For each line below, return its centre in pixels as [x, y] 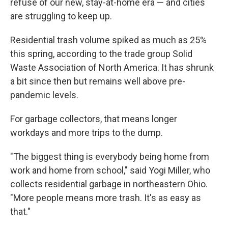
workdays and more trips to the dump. [87, 133]
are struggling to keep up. [61, 16]
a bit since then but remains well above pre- [98, 81]
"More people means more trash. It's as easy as [106, 198]
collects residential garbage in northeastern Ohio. [109, 184]
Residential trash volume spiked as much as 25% [108, 40]
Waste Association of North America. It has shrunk [112, 67]
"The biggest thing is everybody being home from [110, 156]
